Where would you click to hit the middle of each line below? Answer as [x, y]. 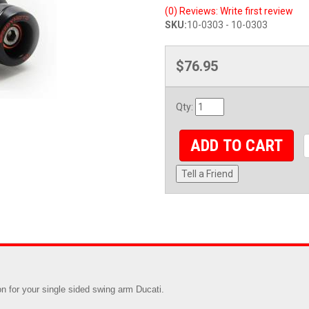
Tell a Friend [207, 174]
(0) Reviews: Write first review [229, 11]
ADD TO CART [237, 146]
